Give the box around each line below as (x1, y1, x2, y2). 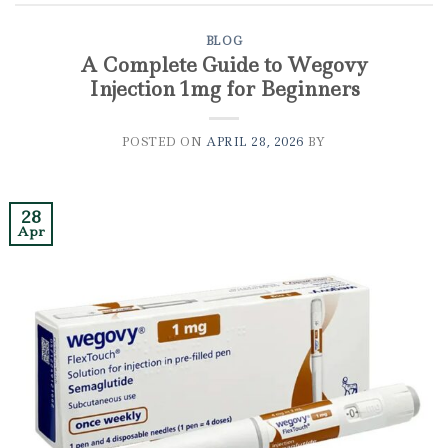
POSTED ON (122, 133, 207, 150)
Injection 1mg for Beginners (88, 75, 360, 102)
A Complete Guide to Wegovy (80, 51, 368, 78)
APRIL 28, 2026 (206, 133, 305, 150)
